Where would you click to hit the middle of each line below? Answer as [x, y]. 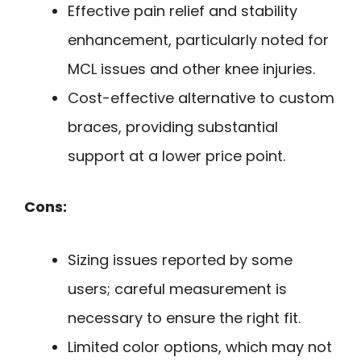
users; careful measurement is [177, 289]
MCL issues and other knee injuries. [191, 68]
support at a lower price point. [176, 156]
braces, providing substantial [173, 127]
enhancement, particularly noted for [198, 39]
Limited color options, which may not [200, 347]
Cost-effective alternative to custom [201, 98]
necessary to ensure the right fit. [184, 318]
